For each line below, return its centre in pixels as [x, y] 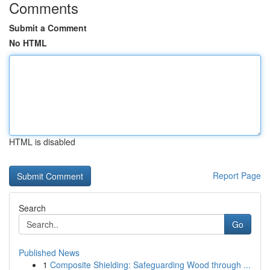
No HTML [28, 43]
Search [32, 208]
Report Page [237, 175]
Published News [49, 253]
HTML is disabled [42, 142]
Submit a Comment [48, 28]
